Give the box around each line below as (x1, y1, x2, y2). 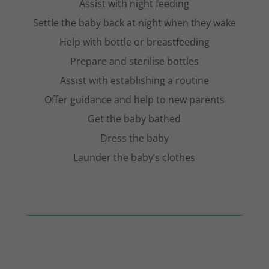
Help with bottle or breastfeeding (59, 35, 210, 49)
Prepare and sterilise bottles (70, 55, 199, 68)
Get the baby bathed (88, 112, 181, 126)
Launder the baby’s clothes (73, 151, 196, 165)
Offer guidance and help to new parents (44, 93, 225, 107)
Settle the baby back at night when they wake (32, 16, 236, 30)
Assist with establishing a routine (59, 74, 209, 88)
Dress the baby (100, 131, 169, 145)
